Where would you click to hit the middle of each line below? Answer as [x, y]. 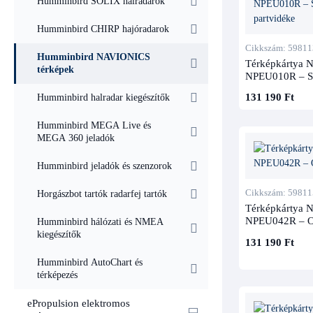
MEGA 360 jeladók [76, 138]
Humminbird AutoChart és [90, 263]
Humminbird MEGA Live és [94, 126]
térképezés [57, 275]
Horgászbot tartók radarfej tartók [102, 194]
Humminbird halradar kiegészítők [103, 98]
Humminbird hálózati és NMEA [100, 222]
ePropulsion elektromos [79, 304]
